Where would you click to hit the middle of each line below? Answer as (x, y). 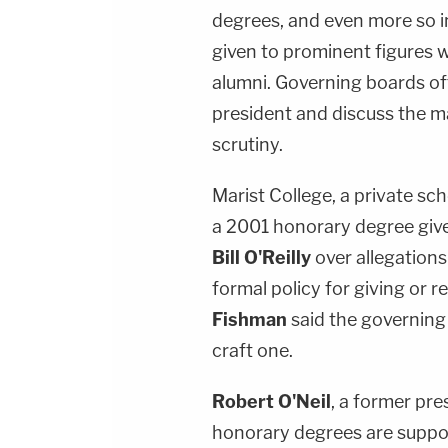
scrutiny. (247, 144)
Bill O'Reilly (261, 257)
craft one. (252, 350)
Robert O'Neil (271, 401)
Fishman (249, 319)
